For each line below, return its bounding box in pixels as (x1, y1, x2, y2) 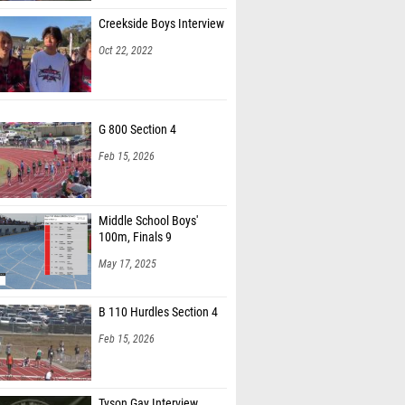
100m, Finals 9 (99, 230, 172, 245)
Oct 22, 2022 (99, 44, 153, 57)
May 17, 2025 (99, 258, 156, 270)
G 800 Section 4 (99, 122, 176, 137)
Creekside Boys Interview (99, 16, 224, 32)
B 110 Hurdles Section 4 (99, 305, 218, 320)
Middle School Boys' (99, 213, 198, 229)
